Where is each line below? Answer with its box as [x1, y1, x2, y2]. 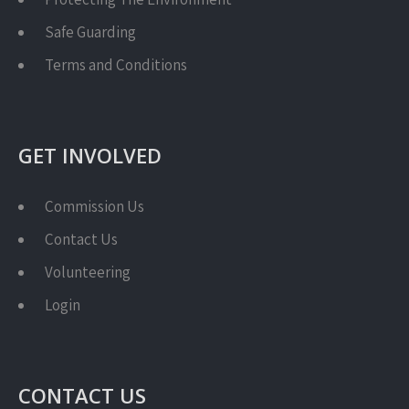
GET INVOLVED [18, 142, 162, 169]
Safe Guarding [45, 22, 136, 42]
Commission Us [45, 196, 144, 216]
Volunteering [45, 262, 131, 282]
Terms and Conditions [45, 55, 187, 75]
